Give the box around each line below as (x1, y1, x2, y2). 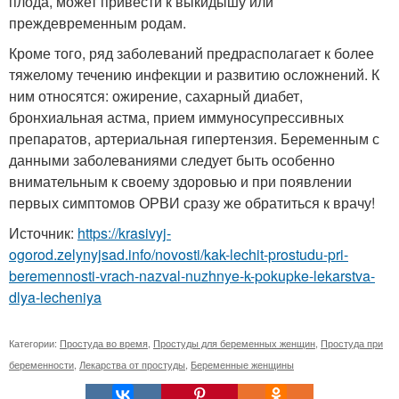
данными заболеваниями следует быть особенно (9, 150, 335, 171)
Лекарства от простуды (79, 357, 185, 372)
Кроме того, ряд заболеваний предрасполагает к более (9, 43, 374, 64)
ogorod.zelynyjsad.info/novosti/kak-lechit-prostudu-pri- (9, 244, 348, 265)
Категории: (9, 336, 60, 351)
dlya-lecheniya (9, 287, 102, 308)
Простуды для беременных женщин (153, 336, 315, 351)
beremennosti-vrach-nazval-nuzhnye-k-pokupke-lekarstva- (9, 265, 375, 287)
